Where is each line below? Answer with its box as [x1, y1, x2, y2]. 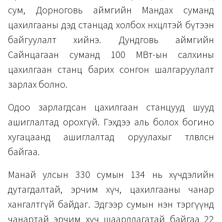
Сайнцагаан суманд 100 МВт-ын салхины [8, 48, 214, 62]
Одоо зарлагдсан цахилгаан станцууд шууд [8, 100, 214, 114]
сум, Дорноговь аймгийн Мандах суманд [8, 3, 214, 17]
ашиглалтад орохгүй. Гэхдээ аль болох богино [8, 115, 214, 129]
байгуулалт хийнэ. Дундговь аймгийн [8, 33, 214, 47]
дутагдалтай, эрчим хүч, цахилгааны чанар [8, 182, 214, 197]
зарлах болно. [8, 77, 67, 92]
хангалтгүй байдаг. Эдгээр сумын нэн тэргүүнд [8, 197, 214, 212]
